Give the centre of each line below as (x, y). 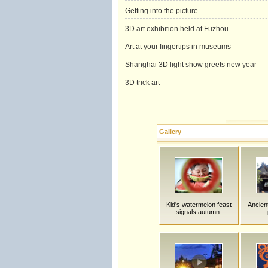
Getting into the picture (161, 11)
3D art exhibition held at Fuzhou (176, 29)
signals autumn (199, 212)
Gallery (170, 132)
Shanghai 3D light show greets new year (191, 65)
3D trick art (142, 83)
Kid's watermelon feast (199, 205)
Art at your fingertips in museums (178, 47)
